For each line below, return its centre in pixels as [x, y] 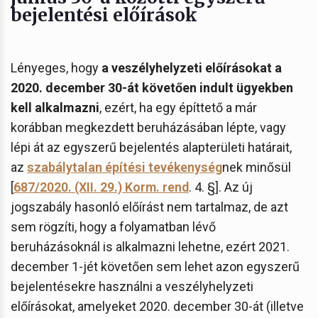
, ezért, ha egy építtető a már [178, 107]
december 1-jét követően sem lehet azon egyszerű [155, 266]
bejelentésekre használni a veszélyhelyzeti [132, 286]
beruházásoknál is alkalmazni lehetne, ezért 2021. [150, 246]
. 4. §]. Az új [221, 187]
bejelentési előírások [104, 15]
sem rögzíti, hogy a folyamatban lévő [113, 226]
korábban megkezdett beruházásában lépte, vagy [148, 127]
